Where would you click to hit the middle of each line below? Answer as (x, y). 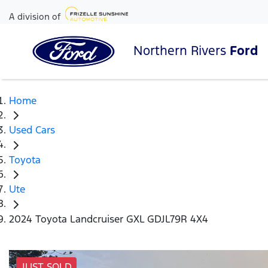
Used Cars (32, 130)
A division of (35, 16)
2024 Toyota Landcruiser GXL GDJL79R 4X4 (109, 219)
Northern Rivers (182, 50)
